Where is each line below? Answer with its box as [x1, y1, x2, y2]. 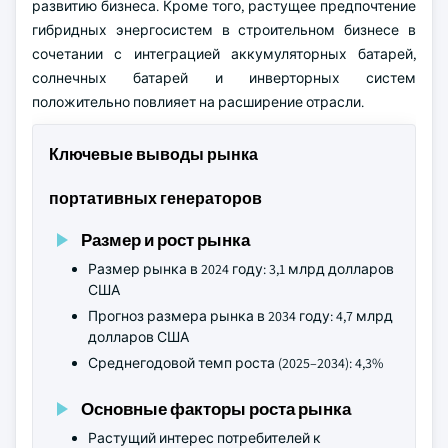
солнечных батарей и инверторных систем [32, 69, 416, 87]
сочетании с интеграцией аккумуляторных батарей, [32, 45, 416, 63]
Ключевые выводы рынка [49, 144, 258, 165]
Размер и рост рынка [81, 228, 250, 251]
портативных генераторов [49, 188, 262, 209]
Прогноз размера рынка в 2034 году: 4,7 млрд [88, 307, 393, 325]
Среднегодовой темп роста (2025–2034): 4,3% [88, 354, 383, 372]
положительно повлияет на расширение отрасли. [32, 93, 364, 111]
